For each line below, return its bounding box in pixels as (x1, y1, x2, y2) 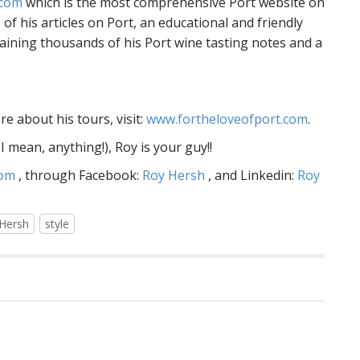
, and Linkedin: (205, 166, 297, 184)
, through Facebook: (15, 166, 142, 184)
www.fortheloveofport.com (146, 110, 308, 128)
